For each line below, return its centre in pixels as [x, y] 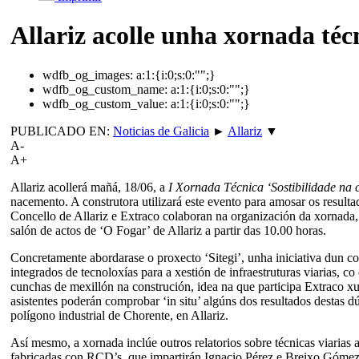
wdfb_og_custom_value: [105, 103]
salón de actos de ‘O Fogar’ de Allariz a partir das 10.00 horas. [168, 230]
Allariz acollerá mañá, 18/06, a [89, 187]
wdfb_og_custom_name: [105, 89]
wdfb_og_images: [88, 75]
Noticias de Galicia [161, 131]
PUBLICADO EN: [62, 131]
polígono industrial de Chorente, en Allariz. [119, 315]
